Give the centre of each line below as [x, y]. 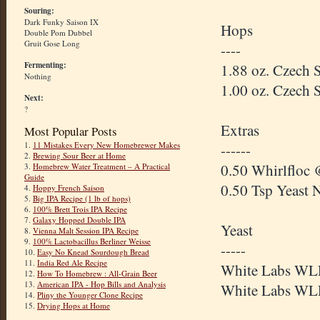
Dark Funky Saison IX [61, 22]
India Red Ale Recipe [72, 263]
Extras [240, 130]
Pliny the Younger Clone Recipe [90, 295]
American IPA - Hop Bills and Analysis [101, 284]
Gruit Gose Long [52, 44]
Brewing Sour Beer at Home [79, 156]
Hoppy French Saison [69, 188]
